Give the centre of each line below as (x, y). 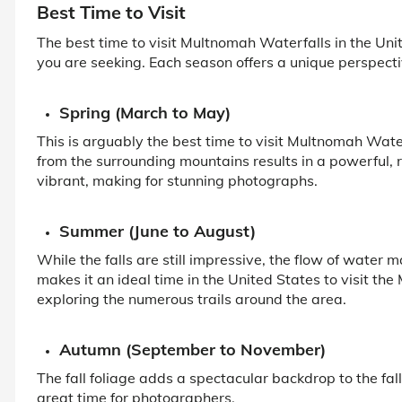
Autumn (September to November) (192, 349)
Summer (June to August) (157, 231)
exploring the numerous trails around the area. (192, 298)
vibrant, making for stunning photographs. (177, 180)
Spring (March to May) (145, 112)
